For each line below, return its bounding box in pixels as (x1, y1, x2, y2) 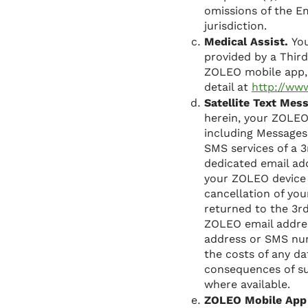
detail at (203, 80, 252, 93)
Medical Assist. (203, 34, 291, 48)
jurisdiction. (203, 19, 267, 32)
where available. (203, 277, 290, 291)
